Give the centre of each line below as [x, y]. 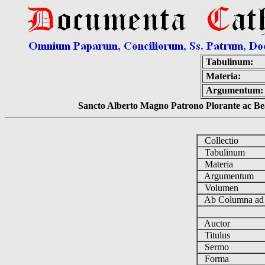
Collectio [220, 140]
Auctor [216, 223]
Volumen [220, 188]
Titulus [216, 235]
